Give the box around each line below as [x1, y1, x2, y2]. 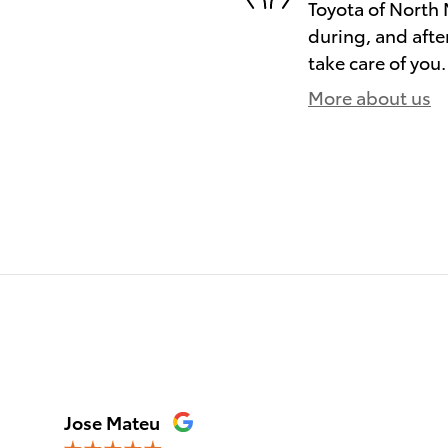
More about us [308, 83, 431, 109]
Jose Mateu [64, 408, 160, 434]
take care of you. [308, 48, 446, 74]
